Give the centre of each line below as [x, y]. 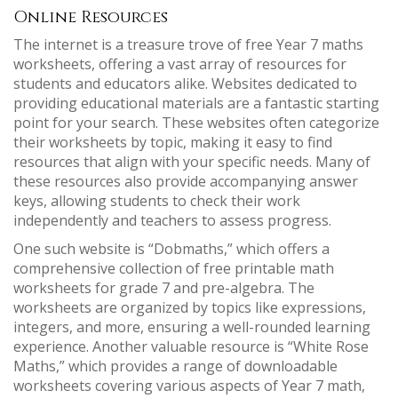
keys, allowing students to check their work [157, 201]
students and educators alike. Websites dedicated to [185, 84]
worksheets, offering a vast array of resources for [180, 64]
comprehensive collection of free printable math [174, 269]
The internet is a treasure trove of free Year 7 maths [188, 45]
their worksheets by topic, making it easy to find [173, 143]
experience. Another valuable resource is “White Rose [191, 347]
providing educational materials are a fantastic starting [196, 103]
